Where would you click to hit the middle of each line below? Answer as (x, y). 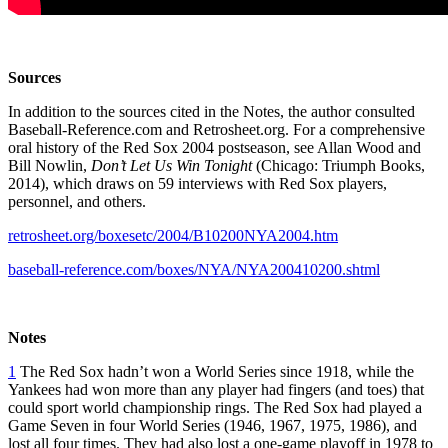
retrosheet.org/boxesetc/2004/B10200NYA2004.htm (173, 235)
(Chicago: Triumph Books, (338, 165)
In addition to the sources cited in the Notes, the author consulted (211, 111)
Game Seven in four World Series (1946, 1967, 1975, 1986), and (212, 425)
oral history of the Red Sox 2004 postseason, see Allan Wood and (214, 147)
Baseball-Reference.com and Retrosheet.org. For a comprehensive (216, 129)
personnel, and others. (77, 201)
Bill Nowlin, (49, 165)
